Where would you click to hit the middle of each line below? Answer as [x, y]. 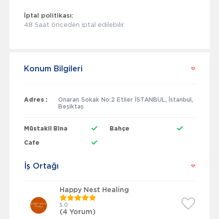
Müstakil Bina [45, 129]
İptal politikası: [49, 16]
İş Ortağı [41, 166]
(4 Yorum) [77, 212]
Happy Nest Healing [94, 190]
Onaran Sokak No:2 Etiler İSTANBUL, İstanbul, [125, 100]
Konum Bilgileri [53, 69]
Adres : [35, 100]
